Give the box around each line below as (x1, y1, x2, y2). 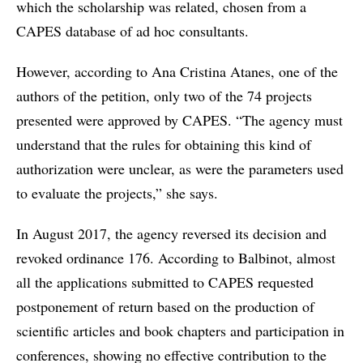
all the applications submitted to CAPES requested (16, 272, 314, 293)
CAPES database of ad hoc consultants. (16, 21, 249, 41)
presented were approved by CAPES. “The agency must (16, 110, 343, 130)
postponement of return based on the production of (16, 297, 314, 317)
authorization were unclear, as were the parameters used (16, 159, 344, 179)
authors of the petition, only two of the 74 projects (16, 86, 312, 106)
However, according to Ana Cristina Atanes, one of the (16, 62, 338, 82)
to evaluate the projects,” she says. (16, 183, 218, 203)
